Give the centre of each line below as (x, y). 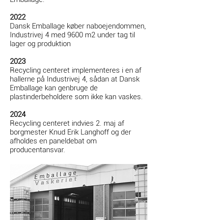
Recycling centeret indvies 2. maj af (67, 123)
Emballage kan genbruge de (54, 88)
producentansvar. (38, 150)
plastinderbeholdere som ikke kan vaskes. (76, 97)
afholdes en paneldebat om (53, 141)
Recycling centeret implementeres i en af (76, 70)
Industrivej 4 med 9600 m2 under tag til (72, 35)
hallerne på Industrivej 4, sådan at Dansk (75, 79)
